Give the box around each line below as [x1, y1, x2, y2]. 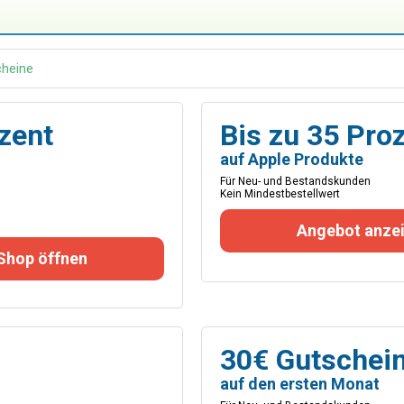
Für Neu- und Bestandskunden [219, 175, 371, 188]
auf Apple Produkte [219, 150, 363, 169]
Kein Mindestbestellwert [219, 188, 340, 200]
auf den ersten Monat [219, 374, 380, 393]
